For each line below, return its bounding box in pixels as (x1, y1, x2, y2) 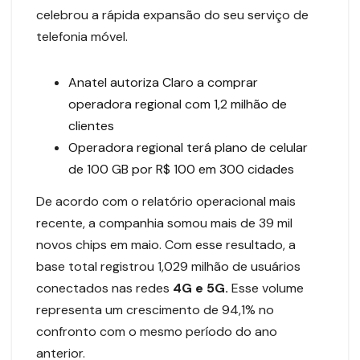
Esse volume (228, 279, 304, 297)
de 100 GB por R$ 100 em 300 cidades (68, 160, 294, 178)
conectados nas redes (36, 279, 173, 297)
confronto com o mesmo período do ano (36, 322, 277, 340)
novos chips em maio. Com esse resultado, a (36, 235, 296, 253)
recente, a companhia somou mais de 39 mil (36, 214, 292, 231)
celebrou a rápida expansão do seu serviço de (36, 6, 309, 23)
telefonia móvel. (36, 27, 128, 45)
